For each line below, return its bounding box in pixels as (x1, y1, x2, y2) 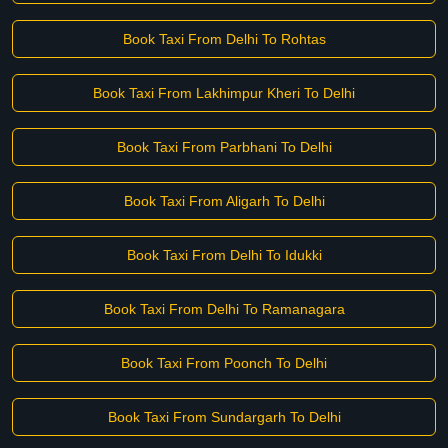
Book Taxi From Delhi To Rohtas (122, 31, 326, 47)
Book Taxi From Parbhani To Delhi (116, 139, 332, 155)
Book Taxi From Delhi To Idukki (126, 247, 322, 263)
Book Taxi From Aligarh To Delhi (123, 193, 325, 209)
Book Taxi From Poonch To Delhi (121, 355, 327, 371)
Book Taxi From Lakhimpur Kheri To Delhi (93, 85, 355, 101)
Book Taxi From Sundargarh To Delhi (107, 409, 341, 425)
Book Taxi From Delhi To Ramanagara (103, 301, 345, 317)
